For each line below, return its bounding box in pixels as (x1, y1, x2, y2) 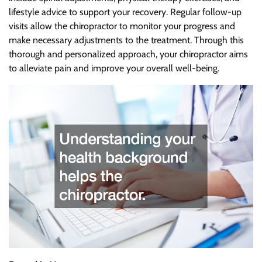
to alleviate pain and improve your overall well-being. (9, 63, 219, 74)
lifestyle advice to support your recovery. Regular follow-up (9, 6, 242, 18)
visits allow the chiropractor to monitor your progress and (9, 20, 235, 32)
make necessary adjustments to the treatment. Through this (9, 35, 244, 46)
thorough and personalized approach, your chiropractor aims (9, 49, 248, 60)
